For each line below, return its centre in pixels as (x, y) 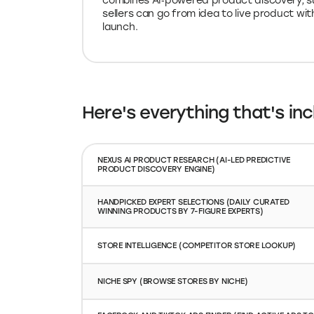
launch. (120, 27)
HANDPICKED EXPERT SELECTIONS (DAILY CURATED (193, 202)
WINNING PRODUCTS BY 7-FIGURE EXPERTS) (180, 211)
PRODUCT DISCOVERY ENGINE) (156, 169)
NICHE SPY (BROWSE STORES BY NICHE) (173, 281)
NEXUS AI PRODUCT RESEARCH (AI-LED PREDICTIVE (194, 159)
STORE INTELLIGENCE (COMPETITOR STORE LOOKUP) (197, 245)
